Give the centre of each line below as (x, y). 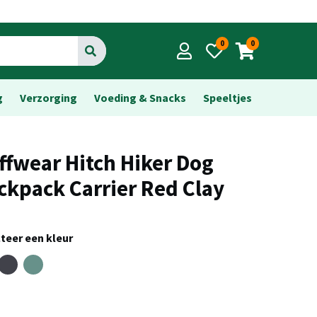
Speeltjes (227, 98)
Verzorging (48, 98)
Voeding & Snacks (140, 98)
